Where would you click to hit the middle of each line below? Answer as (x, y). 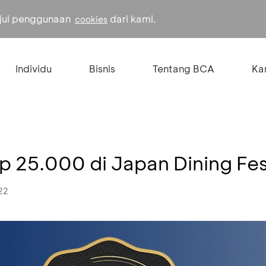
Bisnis (102, 69)
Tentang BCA (183, 69)
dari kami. (132, 19)
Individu (33, 69)
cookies (91, 19)
